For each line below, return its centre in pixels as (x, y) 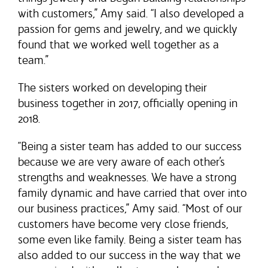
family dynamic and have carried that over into (133, 193)
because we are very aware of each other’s (121, 162)
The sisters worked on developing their (112, 87)
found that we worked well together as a (118, 44)
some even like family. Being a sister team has (130, 239)
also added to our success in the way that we (129, 255)
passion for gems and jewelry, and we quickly (128, 29)
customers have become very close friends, (123, 224)
